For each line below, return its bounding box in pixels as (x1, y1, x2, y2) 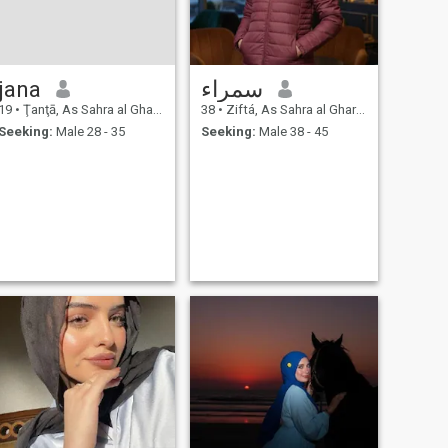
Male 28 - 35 (52, 124, 125, 140)
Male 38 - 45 (255, 124, 328, 140)
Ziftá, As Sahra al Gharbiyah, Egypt (222, 101, 356, 117)
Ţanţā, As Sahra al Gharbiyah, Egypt (19, 101, 153, 117)
